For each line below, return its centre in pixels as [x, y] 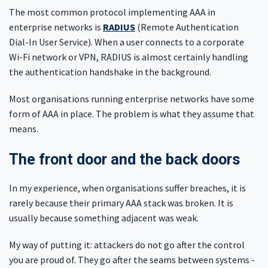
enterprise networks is [56, 27]
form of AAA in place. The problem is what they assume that [132, 113]
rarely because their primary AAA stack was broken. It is [121, 202]
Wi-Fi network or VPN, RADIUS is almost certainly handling [129, 57]
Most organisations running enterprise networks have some [132, 98]
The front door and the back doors [127, 159]
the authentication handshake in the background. [111, 71]
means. [25, 128]
